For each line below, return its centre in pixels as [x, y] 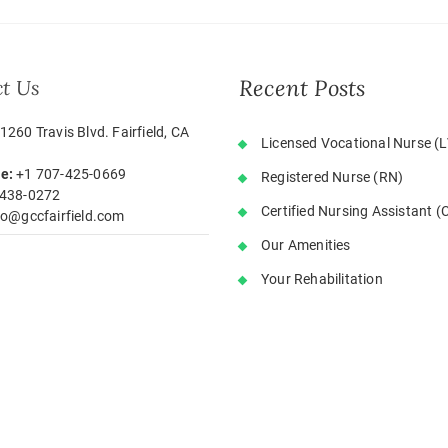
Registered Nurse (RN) [332, 177]
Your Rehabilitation [322, 279]
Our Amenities [306, 245]
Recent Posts [302, 88]
